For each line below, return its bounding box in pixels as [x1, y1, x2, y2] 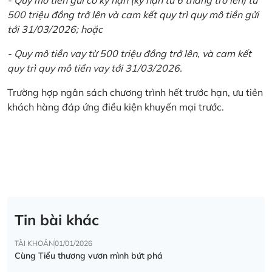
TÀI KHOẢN [15, 239, 54, 248]
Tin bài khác [15, 211, 99, 229]
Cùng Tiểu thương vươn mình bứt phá [15, 250, 163, 262]
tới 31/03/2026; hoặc [7, 22, 103, 35]
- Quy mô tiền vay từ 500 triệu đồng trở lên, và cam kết [7, 47, 251, 59]
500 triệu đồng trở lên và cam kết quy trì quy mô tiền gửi [7, 8, 259, 21]
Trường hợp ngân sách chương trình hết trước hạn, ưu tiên [7, 86, 263, 98]
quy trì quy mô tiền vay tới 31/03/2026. [7, 61, 182, 74]
